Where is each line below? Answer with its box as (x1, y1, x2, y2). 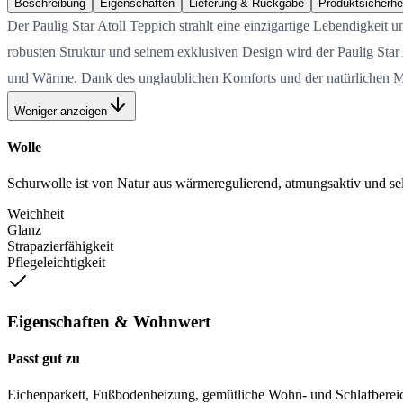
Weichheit (7, 205, 64, 221)
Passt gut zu (7, 351, 80, 367)
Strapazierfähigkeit (7, 237, 113, 254)
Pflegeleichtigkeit (7, 254, 105, 270)
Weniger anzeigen (14, 103, 107, 118)
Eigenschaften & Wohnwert (7, 312, 210, 332)
